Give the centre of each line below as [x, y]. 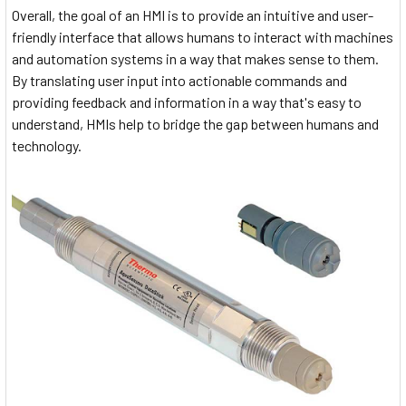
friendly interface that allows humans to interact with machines [203, 37]
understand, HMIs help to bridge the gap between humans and [195, 124]
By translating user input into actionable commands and [179, 81]
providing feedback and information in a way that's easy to [187, 102]
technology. [47, 146]
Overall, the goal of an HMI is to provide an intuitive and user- [193, 15]
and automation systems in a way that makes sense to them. [195, 59]
